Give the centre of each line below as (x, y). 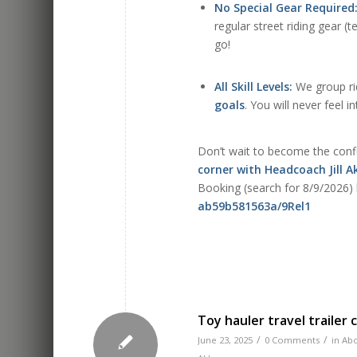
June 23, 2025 (226, 339)
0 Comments (292, 339)
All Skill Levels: (254, 86)
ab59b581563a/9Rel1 (255, 206)
